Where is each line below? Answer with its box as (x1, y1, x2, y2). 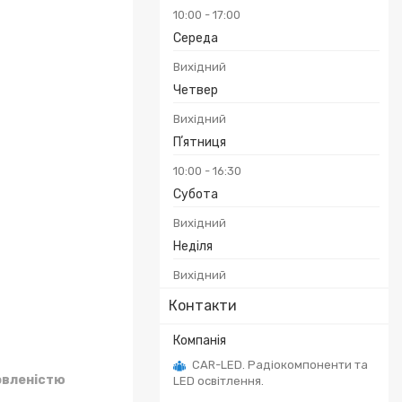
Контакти (169, 297, 237, 314)
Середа (173, 31, 218, 46)
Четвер (173, 83, 218, 98)
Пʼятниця (173, 135, 226, 150)
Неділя (173, 239, 213, 254)
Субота (173, 187, 218, 202)
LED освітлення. (173, 374, 264, 388)
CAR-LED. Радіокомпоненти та (192, 358, 368, 371)
